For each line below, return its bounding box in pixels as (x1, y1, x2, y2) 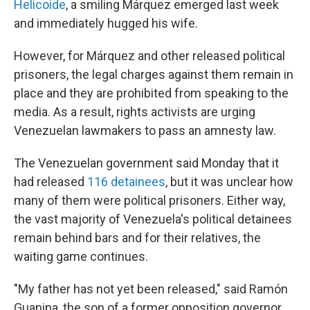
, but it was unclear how (165, 174, 293, 189)
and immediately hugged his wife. (14, 16, 198, 30)
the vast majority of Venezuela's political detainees (14, 212, 292, 226)
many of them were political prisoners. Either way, (14, 193, 285, 208)
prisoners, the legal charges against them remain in (14, 67, 293, 82)
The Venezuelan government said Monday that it (14, 156, 279, 170)
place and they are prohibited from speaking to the (14, 86, 289, 100)
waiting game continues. (14, 249, 148, 264)
